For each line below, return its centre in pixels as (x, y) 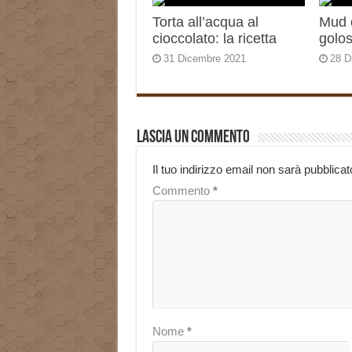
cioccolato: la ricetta (214, 39)
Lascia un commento (193, 138)
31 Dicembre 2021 (204, 59)
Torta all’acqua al (205, 22)
